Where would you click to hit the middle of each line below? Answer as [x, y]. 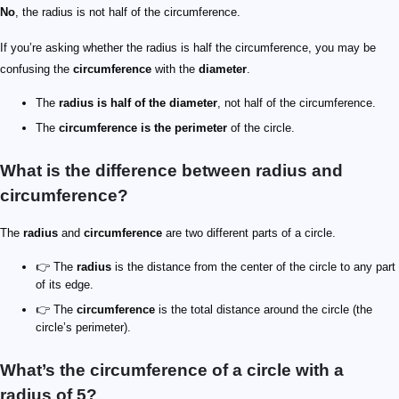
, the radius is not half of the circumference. [128, 12]
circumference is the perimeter [143, 127]
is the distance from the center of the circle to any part [253, 266]
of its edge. [65, 284]
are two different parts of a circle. [249, 232]
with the [175, 69]
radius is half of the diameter [138, 102]
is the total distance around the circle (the [264, 309]
